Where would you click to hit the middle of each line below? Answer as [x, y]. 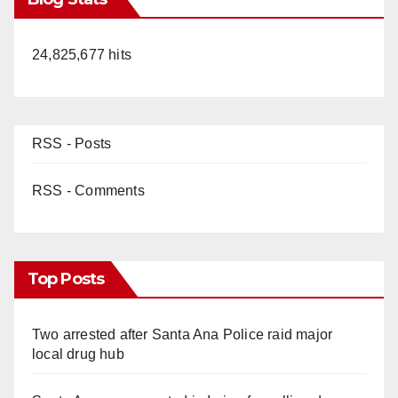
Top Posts [66, 279]
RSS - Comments [88, 190]
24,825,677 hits [82, 54]
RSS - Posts [72, 143]
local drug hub [78, 354]
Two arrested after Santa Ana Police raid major [183, 334]
